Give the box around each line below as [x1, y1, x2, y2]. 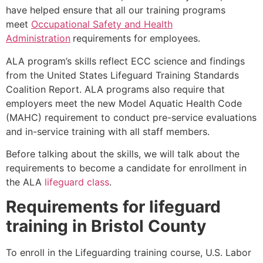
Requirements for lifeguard [6, 197, 221, 217]
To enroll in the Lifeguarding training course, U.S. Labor [6, 247, 251, 259]
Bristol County [91, 216, 206, 237]
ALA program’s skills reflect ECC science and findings [6, 55, 245, 67]
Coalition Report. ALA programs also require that [6, 83, 225, 95]
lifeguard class [45, 176, 109, 188]
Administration [6, 32, 70, 45]
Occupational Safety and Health [31, 18, 173, 31]
